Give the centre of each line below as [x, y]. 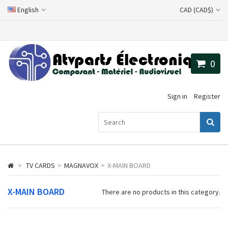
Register [207, 96]
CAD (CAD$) [196, 10]
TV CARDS [40, 165]
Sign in [177, 96]
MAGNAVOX [81, 165]
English [27, 10]
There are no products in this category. [161, 192]
